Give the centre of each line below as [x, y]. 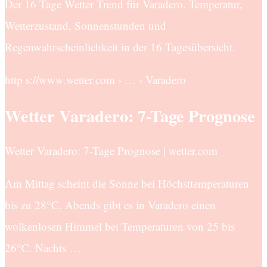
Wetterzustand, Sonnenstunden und [86, 26]
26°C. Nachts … [43, 248]
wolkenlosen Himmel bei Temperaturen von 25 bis [120, 226]
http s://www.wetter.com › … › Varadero [95, 80]
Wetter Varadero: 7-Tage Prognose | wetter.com [111, 151]
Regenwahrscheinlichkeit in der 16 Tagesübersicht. [120, 47]
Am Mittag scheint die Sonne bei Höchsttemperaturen [127, 184]
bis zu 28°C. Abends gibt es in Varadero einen [110, 205]
